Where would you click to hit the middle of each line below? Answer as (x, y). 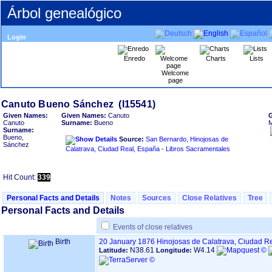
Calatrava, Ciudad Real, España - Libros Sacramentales (148, 149)
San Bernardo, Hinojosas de (187, 139)
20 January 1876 (127, 242)
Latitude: (114, 250)
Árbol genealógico (64, 13)
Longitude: (175, 250)
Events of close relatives (153, 227)
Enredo (134, 58)
